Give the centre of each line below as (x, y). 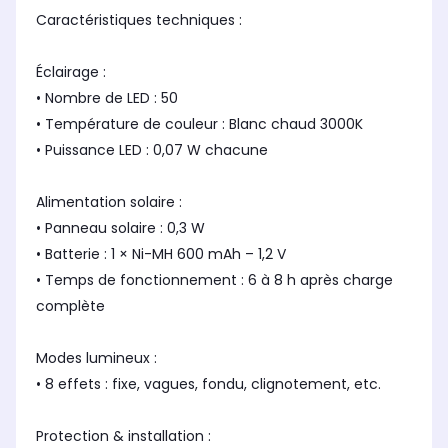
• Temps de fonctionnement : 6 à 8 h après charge (214, 280)
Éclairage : (71, 72)
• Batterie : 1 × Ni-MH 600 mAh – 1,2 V (161, 254)
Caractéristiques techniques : (139, 20)
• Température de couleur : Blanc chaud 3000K (199, 124)
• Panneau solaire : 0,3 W (120, 228)
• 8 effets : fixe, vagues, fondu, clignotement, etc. (208, 384)
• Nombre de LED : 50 (107, 98)
